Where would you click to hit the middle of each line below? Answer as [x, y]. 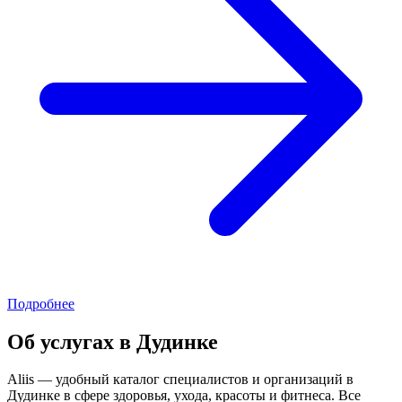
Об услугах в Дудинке [113, 341]
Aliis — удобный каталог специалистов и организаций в [180, 380]
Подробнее [41, 303]
